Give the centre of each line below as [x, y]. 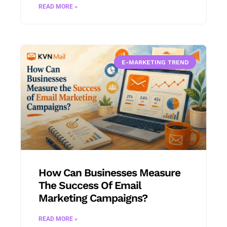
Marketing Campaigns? [93, 198]
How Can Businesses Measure [109, 172]
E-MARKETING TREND [155, 62]
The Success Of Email [90, 185]
